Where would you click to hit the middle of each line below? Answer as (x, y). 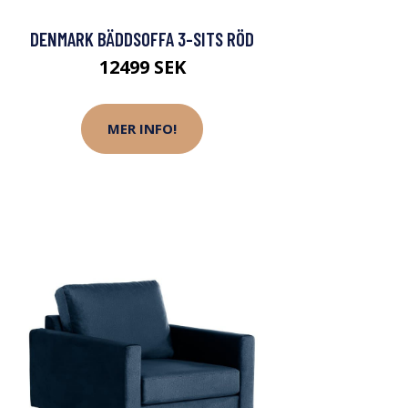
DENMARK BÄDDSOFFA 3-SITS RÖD (142, 38)
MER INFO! (142, 129)
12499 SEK (142, 66)
